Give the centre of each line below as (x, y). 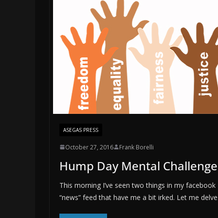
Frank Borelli (136, 147)
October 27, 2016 (89, 147)
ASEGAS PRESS (81, 130)
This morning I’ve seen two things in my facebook (137, 185)
